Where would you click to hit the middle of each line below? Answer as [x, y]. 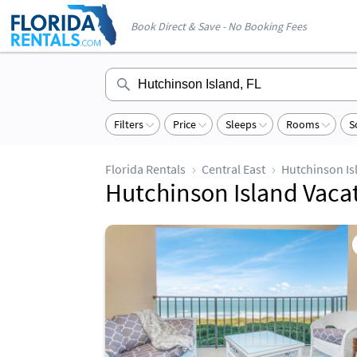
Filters [129, 124]
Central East [233, 169]
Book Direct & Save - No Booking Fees [219, 26]
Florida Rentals [145, 169]
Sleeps [241, 124]
